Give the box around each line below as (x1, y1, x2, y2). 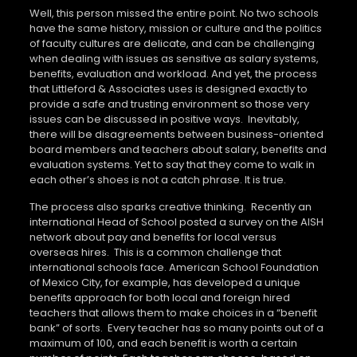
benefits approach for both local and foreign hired (29, 289, 290, 305)
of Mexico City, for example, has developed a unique (29, 274, 300, 290)
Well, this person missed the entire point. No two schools (29, 5, 319, 21)
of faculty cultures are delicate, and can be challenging (29, 35, 315, 51)
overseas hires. (29, 244, 109, 260)
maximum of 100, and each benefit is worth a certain (29, 335, 297, 351)
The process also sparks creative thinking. (29, 198, 246, 214)
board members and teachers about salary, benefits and (29, 141, 327, 157)
